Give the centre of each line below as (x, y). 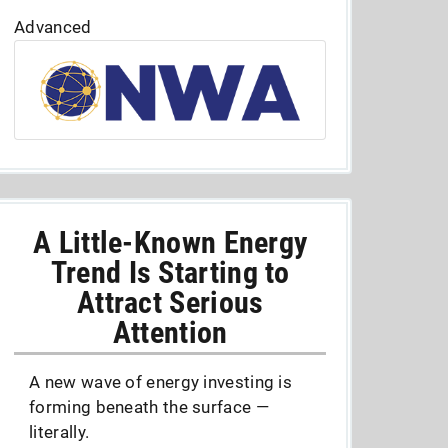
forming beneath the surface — (149, 407)
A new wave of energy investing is (161, 382)
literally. (59, 432)
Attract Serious (170, 302)
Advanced (53, 27)
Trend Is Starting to (170, 272)
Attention (170, 332)
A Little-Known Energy (170, 242)
